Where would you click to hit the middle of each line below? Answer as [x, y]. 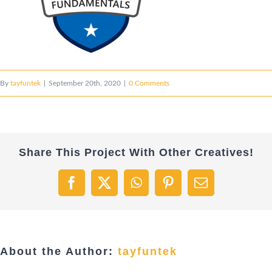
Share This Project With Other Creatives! [136, 152]
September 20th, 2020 [85, 83]
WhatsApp [164, 189]
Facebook [97, 189]
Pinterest [190, 189]
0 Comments [149, 83]
